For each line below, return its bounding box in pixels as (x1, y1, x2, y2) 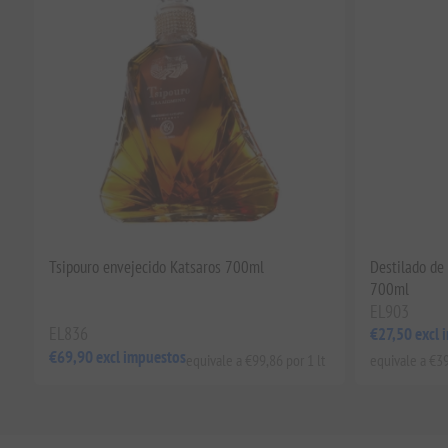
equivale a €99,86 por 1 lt (185, 349, 325, 370)
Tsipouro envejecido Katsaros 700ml (48, 255, 264, 278)
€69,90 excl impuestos (48, 346, 186, 369)
